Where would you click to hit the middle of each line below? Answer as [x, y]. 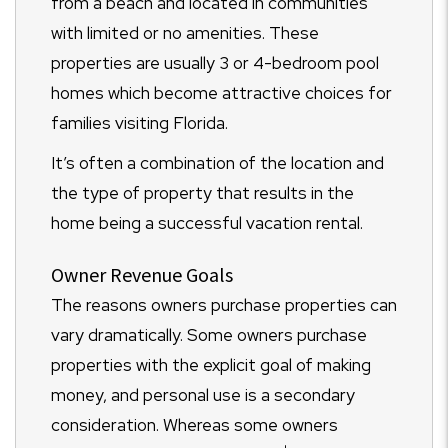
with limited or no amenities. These [185, 33]
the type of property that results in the [202, 193]
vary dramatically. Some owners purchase [209, 335]
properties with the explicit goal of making [211, 365]
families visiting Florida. [139, 123]
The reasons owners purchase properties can [224, 305]
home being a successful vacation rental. [207, 223]
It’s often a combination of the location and [217, 163]
